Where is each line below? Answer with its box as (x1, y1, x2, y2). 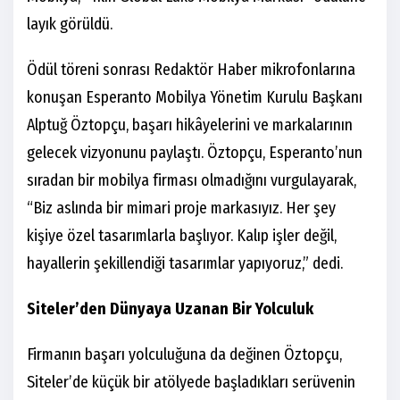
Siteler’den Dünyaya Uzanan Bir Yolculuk (27, 299, 313, 320)
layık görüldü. (27, 14, 112, 35)
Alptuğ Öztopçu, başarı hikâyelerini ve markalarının (27, 115, 353, 136)
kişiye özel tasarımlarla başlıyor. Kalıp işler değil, (27, 226, 337, 246)
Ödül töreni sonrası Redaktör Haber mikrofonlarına (27, 60, 355, 80)
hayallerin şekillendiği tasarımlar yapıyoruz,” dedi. (27, 254, 343, 274)
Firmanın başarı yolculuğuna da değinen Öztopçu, (27, 345, 342, 365)
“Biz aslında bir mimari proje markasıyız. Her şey (27, 198, 336, 219)
